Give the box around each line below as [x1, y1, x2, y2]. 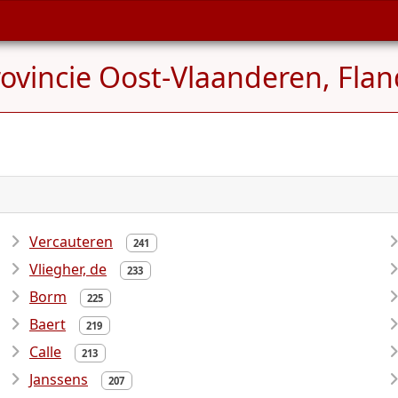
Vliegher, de [29, 259, 107, 279]
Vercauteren [29, 232, 113, 251]
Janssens [29, 370, 88, 389]
